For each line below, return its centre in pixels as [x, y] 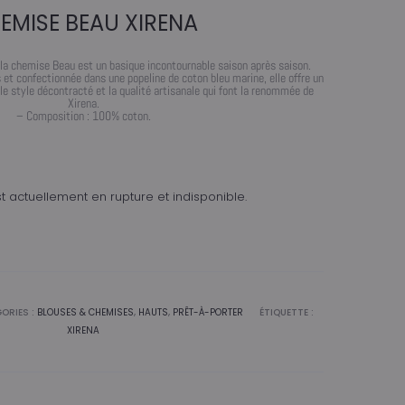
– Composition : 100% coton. [83, 115]
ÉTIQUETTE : [287, 312]
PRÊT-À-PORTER [208, 312]
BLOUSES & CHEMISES [85, 312]
